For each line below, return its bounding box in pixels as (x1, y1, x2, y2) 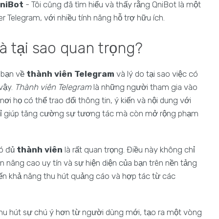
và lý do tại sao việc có (114, 69, 198, 79)
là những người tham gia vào (91, 82, 197, 92)
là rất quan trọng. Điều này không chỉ (63, 145, 195, 154)
